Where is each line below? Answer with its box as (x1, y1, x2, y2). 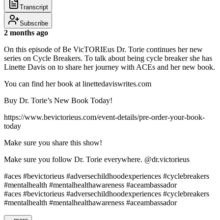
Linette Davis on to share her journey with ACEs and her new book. (4, 62, 215, 71)
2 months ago (4, 28, 48, 37)
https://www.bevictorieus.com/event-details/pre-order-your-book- (4, 112, 205, 121)
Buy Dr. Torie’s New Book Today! (4, 96, 112, 105)
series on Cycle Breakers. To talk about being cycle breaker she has (4, 54, 212, 62)
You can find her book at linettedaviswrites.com (4, 79, 151, 88)
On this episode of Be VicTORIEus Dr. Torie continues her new (4, 45, 203, 54)
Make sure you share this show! (4, 138, 102, 147)
